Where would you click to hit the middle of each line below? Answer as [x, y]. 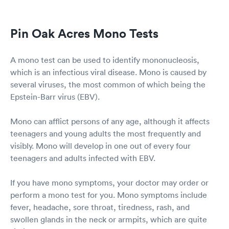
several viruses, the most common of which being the [108, 85]
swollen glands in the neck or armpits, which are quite [109, 220]
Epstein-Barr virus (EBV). [55, 97]
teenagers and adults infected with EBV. [83, 158]
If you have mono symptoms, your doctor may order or [109, 183]
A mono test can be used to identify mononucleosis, [105, 60]
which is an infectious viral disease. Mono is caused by [108, 72]
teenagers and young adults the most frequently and [106, 134]
